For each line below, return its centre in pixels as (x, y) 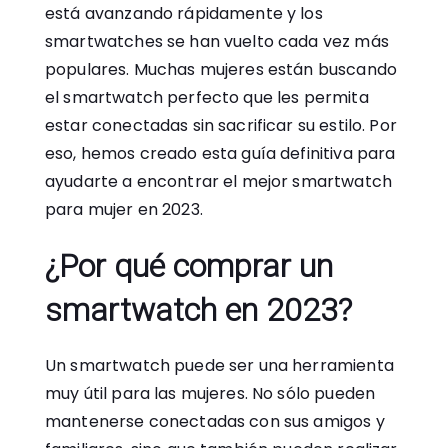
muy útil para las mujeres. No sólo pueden (210, 393)
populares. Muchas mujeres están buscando (221, 69)
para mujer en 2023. (124, 209)
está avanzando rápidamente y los (184, 13)
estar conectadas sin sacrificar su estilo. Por (221, 125)
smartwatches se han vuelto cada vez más (217, 41)
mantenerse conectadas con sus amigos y (215, 421)
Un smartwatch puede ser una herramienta (219, 365)
